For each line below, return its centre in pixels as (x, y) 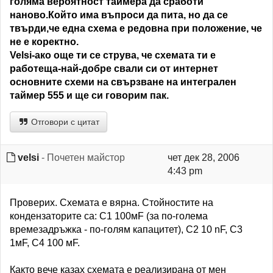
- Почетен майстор (82, 158)
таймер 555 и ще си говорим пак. (89, 95)
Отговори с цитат (64, 122)
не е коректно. (44, 42)
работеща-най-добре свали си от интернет (114, 69)
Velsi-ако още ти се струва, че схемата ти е (113, 55)
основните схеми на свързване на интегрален (123, 82)
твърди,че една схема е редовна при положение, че (136, 28)
